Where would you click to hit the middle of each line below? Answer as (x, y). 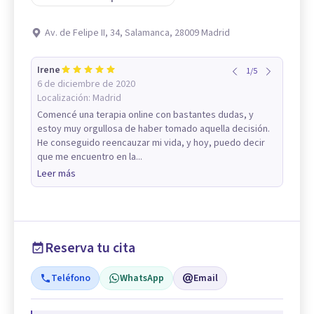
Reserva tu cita (90, 248)
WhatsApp (142, 279)
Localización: (65, 98)
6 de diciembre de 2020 (86, 84)
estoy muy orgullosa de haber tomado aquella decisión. (153, 129)
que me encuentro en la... (90, 157)
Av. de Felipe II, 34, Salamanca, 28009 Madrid (137, 33)
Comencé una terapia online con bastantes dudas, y (145, 115)
